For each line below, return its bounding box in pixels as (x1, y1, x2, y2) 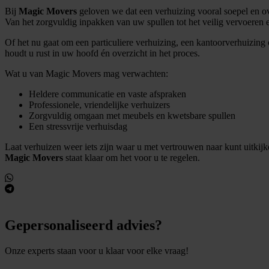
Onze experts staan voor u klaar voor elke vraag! (5, 245, 189, 256)
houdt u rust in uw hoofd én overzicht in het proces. (5, 47, 200, 58)
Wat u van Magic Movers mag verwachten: (5, 68, 168, 79)
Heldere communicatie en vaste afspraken (29, 88, 186, 99)
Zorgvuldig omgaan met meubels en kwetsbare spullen (29, 110, 235, 121)
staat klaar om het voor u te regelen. (63, 152, 200, 163)
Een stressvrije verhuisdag (29, 121, 127, 131)
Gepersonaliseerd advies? (5, 217, 162, 233)
